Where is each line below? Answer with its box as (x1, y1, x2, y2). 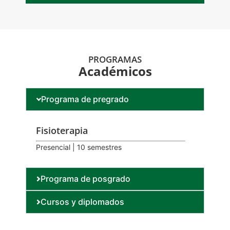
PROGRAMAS (88, 53, 142, 66)
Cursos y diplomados (40, 197, 124, 207)
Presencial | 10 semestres (36, 143, 122, 152)
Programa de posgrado (40, 174, 130, 184)
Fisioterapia (36, 124, 88, 137)
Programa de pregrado (41, 94, 129, 105)
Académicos (78, 63, 152, 80)
